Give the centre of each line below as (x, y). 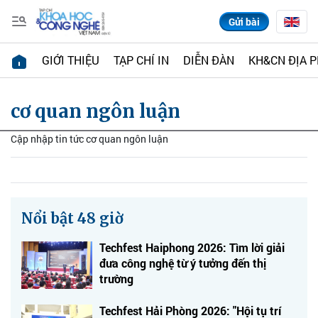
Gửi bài (244, 21)
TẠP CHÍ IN (141, 60)
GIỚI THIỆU (71, 60)
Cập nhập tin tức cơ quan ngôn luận (89, 139)
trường (116, 279)
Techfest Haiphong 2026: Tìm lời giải (192, 247)
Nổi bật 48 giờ (72, 218)
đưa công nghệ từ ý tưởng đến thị (183, 263)
